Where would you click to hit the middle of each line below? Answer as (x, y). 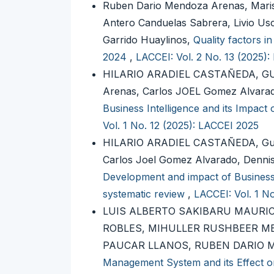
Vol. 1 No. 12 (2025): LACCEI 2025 (181, 126)
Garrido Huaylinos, (148, 40)
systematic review (145, 194)
